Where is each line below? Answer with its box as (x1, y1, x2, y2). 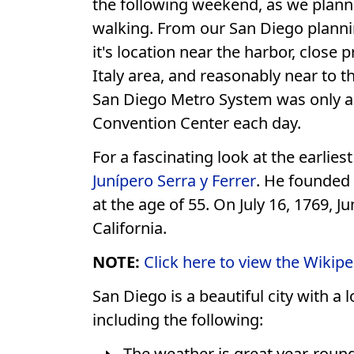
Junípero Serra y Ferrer (92, 170, 256, 191)
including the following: (92, 309, 263, 330)
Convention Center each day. (92, 112, 301, 134)
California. (92, 217, 167, 239)
